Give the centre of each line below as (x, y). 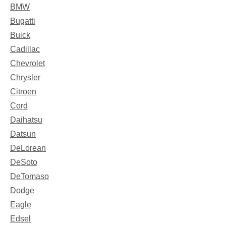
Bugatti (23, 21)
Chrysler (25, 77)
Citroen (23, 91)
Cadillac (25, 49)
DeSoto (24, 162)
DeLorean (28, 148)
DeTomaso (30, 176)
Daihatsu (26, 120)
